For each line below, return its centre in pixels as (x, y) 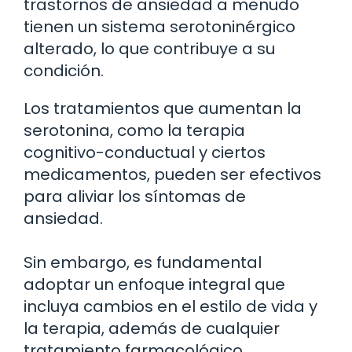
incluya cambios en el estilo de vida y (170, 307)
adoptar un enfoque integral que (154, 285)
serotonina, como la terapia (134, 131)
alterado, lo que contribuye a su (149, 49)
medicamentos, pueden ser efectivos (172, 175)
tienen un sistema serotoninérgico (159, 27)
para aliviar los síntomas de (135, 197)
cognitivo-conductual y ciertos (145, 153)
